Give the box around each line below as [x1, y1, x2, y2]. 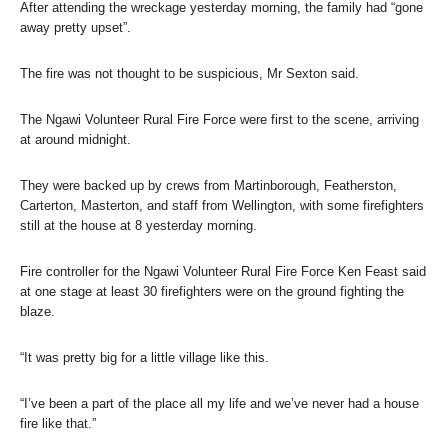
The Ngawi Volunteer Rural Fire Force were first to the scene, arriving [20, 111, 419, 127]
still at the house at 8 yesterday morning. [20, 217, 257, 233]
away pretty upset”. [20, 19, 131, 35]
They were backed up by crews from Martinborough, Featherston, [20, 177, 397, 193]
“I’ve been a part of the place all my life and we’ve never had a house [20, 395, 419, 411]
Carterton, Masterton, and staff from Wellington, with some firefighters [20, 197, 424, 213]
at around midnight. [20, 131, 131, 147]
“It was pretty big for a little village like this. [20, 349, 269, 365]
